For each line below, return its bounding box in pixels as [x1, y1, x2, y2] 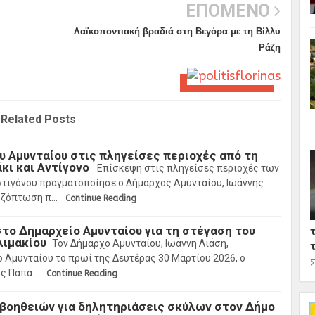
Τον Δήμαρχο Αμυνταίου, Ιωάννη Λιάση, [52, 238, 229, 250]
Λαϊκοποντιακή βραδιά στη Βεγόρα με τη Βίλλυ [73, 25, 281, 37]
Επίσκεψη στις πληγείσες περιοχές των [95, 162, 279, 174]
